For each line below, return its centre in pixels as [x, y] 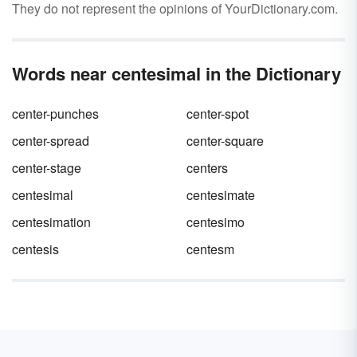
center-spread [51, 141]
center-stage [47, 168]
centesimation [51, 222]
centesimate [221, 195]
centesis [35, 249]
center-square [225, 141]
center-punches [55, 114]
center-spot [218, 114]
